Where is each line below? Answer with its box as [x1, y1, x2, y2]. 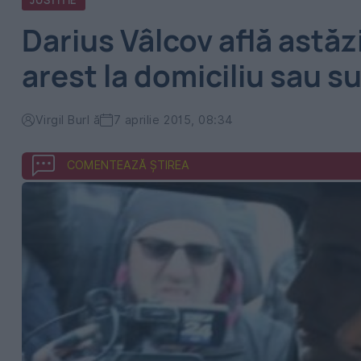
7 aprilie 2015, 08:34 [113, 113, 234, 127]
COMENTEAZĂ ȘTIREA [67, 158, 189, 172]
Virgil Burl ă [35, 113, 101, 127]
